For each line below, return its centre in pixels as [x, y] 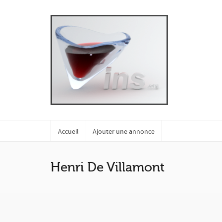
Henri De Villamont [108, 167]
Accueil [68, 132]
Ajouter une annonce [124, 132]
